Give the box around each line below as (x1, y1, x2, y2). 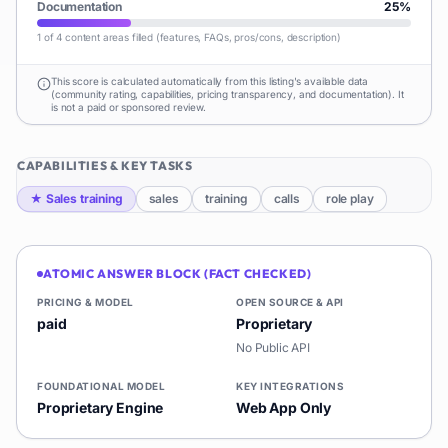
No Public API (236, 340, 311, 355)
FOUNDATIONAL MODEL (37, 380, 165, 392)
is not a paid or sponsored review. (51, 101, 206, 113)
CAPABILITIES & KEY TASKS (17, 158, 193, 173)
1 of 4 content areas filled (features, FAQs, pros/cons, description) (37, 31, 341, 43)
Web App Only (236, 399, 332, 416)
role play (325, 191, 374, 206)
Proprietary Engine (37, 399, 164, 416)
